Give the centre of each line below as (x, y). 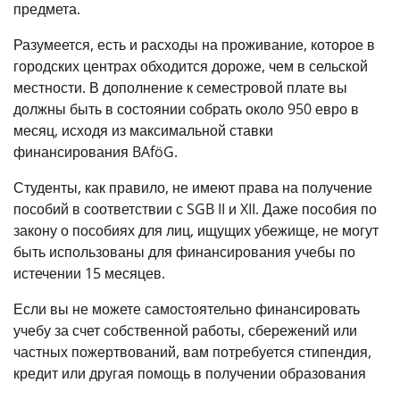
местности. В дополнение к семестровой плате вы (180, 87)
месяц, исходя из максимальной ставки (143, 130)
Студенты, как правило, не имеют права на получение (193, 187)
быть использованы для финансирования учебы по (184, 252)
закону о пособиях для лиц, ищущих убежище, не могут (196, 230)
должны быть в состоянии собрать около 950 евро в (186, 109)
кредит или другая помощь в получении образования (190, 373)
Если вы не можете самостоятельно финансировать (187, 309)
